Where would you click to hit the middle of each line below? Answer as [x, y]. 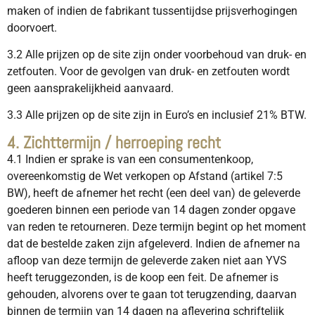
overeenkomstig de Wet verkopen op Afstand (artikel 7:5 [145, 176]
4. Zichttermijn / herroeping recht [114, 142]
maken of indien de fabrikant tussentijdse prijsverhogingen [152, 11]
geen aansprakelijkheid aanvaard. [92, 88]
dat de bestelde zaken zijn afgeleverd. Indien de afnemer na [154, 243]
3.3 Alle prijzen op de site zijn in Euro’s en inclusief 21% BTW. [157, 115]
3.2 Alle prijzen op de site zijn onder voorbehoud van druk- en [157, 54]
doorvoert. [33, 27]
